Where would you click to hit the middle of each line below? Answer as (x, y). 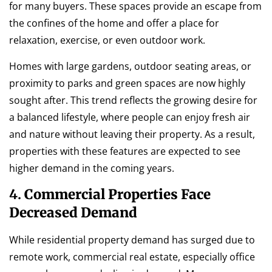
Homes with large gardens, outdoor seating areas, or (130, 66)
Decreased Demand (73, 212)
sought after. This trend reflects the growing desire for (133, 100)
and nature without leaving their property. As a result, (132, 134)
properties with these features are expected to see (125, 151)
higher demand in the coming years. (92, 168)
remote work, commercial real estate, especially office (132, 257)
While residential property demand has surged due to (132, 240)
